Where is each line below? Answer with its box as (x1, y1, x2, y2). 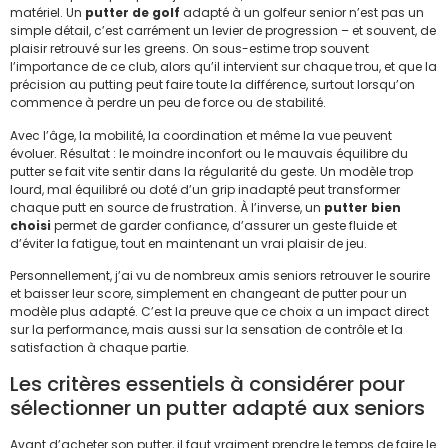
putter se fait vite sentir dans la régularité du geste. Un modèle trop (10, 162, 413, 180)
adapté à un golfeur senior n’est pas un (180, 4, 424, 22)
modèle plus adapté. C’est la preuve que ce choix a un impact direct (10, 303, 429, 321)
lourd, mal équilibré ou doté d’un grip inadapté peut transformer (10, 180, 400, 198)
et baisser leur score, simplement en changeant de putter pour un (10, 285, 407, 303)
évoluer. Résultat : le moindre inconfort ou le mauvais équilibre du (10, 144, 408, 162)
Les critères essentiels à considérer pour (10, 369, 405, 398)
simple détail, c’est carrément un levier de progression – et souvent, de (10, 22, 436, 40)
